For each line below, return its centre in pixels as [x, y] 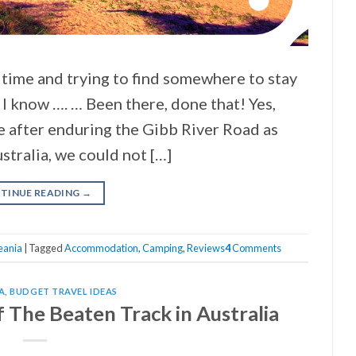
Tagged [46, 248]
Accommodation [101, 248]
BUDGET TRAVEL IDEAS [64, 292]
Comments [255, 248]
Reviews [205, 248]
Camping [162, 248]
